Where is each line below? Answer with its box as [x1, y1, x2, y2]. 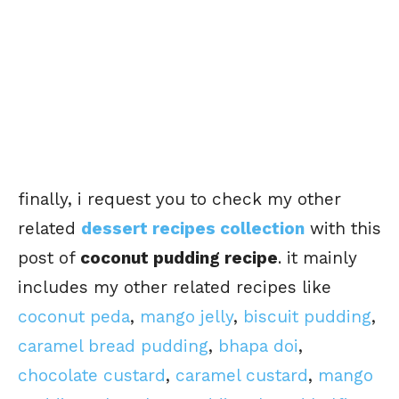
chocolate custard [18, 365, 166, 387]
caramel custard [175, 365, 308, 387]
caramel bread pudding [18, 336, 208, 357]
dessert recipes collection [81, 218, 305, 240]
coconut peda [18, 306, 130, 328]
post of [18, 248, 80, 269]
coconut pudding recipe [80, 248, 278, 269]
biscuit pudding [243, 306, 371, 328]
